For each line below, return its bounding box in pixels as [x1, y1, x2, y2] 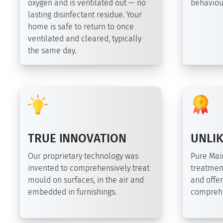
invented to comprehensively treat [28, 163, 149, 173]
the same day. [28, 46, 76, 56]
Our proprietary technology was [28, 151, 138, 161]
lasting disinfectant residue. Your [28, 10, 142, 20]
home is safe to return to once [28, 22, 134, 32]
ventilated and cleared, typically [28, 34, 141, 44]
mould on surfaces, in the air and [28, 175, 144, 185]
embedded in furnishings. [28, 187, 116, 197]
